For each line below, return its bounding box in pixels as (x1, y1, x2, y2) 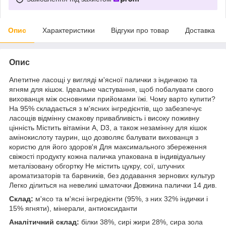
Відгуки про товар (111, 26, 169, 34)
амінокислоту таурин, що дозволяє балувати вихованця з (9, 133, 198, 141)
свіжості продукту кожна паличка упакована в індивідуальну (9, 152, 205, 160)
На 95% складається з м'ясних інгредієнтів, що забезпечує (9, 104, 202, 112)
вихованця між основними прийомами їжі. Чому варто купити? (9, 94, 215, 103)
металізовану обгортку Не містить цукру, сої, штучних (9, 161, 185, 170)
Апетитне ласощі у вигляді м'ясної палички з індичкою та (9, 75, 197, 84)
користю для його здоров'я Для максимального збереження (9, 142, 207, 151)
